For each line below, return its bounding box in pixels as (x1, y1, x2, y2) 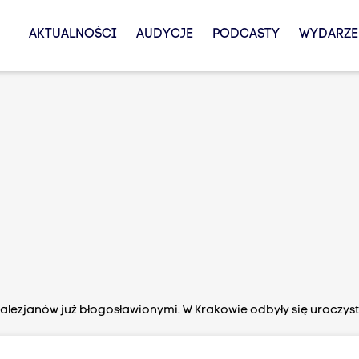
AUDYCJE (135, 28, 193, 41)
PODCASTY (212, 28, 280, 41)
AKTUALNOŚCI (28, 28, 117, 41)
